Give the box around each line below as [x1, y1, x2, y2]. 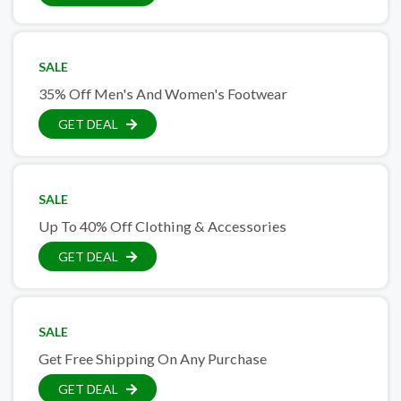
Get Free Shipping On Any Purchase [38, 350, 267, 368]
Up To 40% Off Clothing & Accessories [38, 218, 286, 235]
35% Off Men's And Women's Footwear [38, 85, 287, 103]
